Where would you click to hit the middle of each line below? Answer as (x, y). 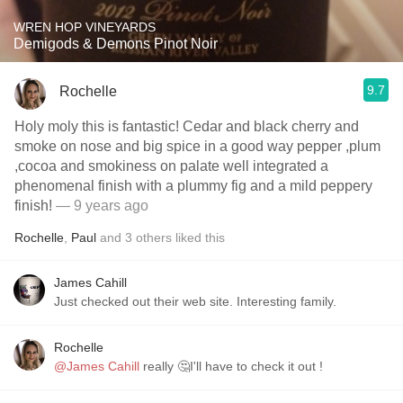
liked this (198, 237)
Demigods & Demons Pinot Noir (116, 44)
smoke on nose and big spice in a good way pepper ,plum (37, 146)
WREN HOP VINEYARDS (85, 27)
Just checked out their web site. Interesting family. (195, 301)
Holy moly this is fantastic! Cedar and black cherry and (187, 126)
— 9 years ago (100, 206)
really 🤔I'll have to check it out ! (231, 366)
